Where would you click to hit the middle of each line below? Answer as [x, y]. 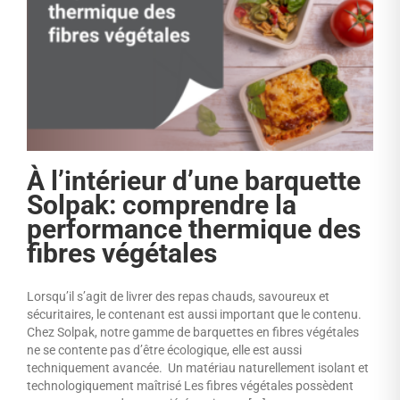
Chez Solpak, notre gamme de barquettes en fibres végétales [193, 333]
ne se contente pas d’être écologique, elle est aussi [164, 350]
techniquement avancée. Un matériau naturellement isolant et [198, 368]
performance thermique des [194, 229]
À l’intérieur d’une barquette [194, 181]
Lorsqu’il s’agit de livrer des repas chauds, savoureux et [178, 297]
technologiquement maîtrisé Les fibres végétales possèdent [190, 386]
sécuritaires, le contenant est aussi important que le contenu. [194, 315]
